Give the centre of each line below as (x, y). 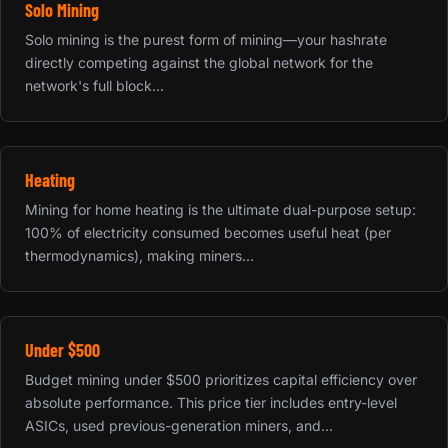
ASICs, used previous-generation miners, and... (179, 425)
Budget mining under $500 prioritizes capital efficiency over (221, 379)
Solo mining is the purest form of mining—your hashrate (206, 39)
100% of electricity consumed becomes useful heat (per (208, 232)
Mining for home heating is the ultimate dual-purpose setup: (220, 209)
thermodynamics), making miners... (139, 255)
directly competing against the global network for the (199, 62)
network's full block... (94, 85)
